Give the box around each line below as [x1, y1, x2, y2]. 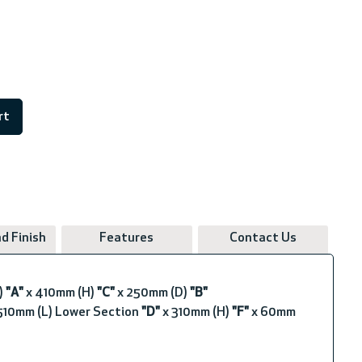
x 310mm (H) [159, 306, 232, 319]
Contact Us [229, 232, 297, 245]
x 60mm [248, 306, 296, 319]
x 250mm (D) [114, 287, 190, 300]
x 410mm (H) [23, 287, 97, 300]
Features [99, 232, 154, 245]
